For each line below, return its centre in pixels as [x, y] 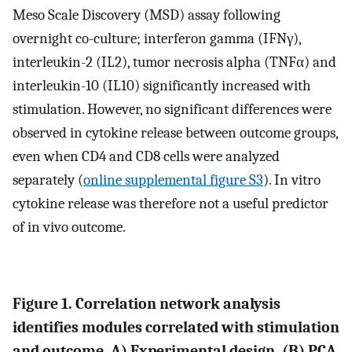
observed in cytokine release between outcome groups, [175, 132]
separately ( [48, 180]
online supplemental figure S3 [173, 180]
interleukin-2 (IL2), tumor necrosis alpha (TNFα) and [174, 62]
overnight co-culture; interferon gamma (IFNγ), [157, 38]
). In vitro [292, 180]
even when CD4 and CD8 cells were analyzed [146, 156]
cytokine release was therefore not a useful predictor [170, 203]
